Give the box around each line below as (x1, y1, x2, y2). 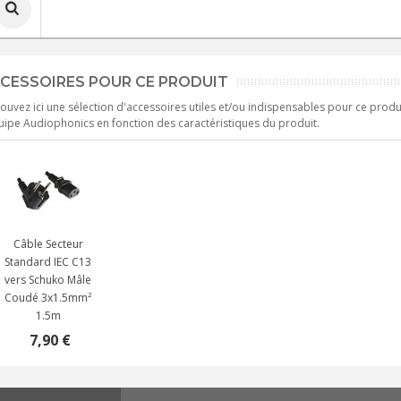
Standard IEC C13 (4, 254, 91, 269)
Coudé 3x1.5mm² (4, 290, 91, 305)
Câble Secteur (13, 236, 83, 252)
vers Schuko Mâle (4, 272, 91, 287)
